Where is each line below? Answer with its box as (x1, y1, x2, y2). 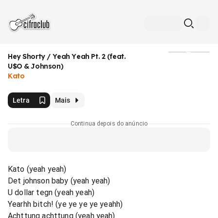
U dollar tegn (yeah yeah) (8, 188, 94, 197)
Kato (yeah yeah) (8, 164, 67, 174)
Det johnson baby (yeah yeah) (8, 176, 110, 185)
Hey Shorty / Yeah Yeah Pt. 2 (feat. (8, 52, 126, 61)
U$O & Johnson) (8, 62, 64, 71)
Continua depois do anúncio (70, 120, 148, 127)
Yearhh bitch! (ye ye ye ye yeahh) (8, 200, 123, 209)
